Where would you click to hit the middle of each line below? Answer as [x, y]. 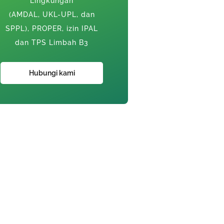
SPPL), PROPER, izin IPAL [52, 28]
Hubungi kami [52, 73]
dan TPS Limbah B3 [52, 42]
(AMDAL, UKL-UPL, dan [52, 14]
